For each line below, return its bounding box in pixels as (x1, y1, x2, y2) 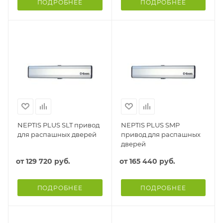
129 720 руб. (26, 156, 70, 166)
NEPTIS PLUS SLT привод (17, 120, 100, 129)
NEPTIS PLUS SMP (120, 120, 180, 129)
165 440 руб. (129, 156, 175, 166)
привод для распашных (120, 130, 201, 138)
